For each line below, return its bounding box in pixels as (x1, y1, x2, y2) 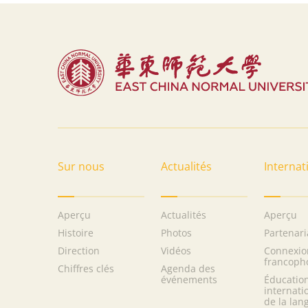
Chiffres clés (58, 261, 114, 275)
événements (161, 272, 217, 286)
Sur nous (58, 158, 104, 174)
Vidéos (161, 243, 191, 257)
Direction (58, 243, 100, 257)
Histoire (58, 225, 93, 239)
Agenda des (161, 261, 215, 275)
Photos (161, 225, 192, 239)
